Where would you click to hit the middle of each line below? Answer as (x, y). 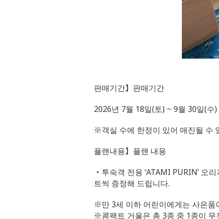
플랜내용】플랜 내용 (130, 151)
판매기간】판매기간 (129, 88)
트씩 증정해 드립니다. (132, 183)
